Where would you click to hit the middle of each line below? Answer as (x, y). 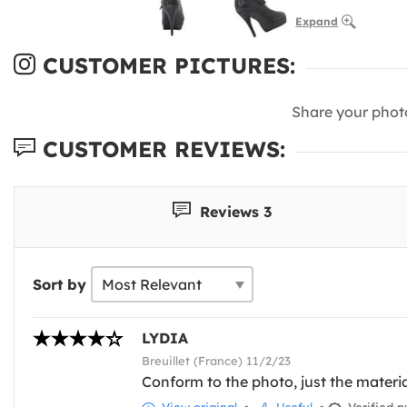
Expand (317, 22)
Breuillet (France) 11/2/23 (216, 361)
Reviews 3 (234, 211)
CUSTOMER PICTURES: (165, 66)
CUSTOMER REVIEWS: (160, 149)
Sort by (60, 285)
